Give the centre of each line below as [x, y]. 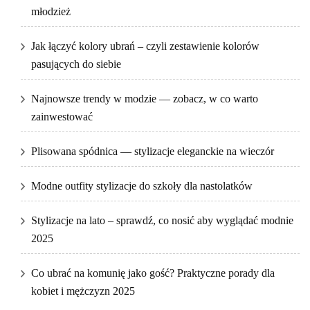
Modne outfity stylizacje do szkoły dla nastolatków [142, 186]
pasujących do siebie [76, 64]
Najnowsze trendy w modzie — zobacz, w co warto [145, 99]
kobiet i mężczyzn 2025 [83, 291]
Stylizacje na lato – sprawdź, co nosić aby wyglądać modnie [162, 221]
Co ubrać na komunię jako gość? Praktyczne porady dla [153, 273]
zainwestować [62, 117]
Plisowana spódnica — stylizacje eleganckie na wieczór [153, 152]
